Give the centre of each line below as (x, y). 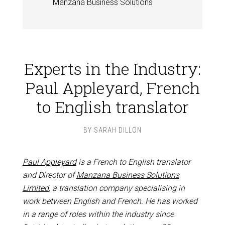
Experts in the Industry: (113, 69)
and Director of (49, 175)
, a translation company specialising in (117, 188)
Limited (35, 188)
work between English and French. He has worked (110, 201)
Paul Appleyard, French (113, 88)
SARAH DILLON (118, 130)
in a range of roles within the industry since (98, 214)
